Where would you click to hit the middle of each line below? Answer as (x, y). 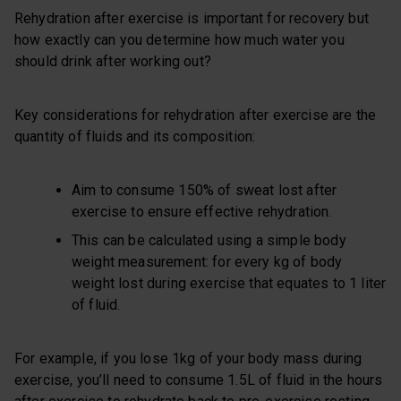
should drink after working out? (113, 62)
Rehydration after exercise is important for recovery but (192, 19)
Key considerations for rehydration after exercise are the (196, 115)
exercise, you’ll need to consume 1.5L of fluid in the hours (199, 380)
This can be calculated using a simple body (209, 241)
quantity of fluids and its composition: (135, 137)
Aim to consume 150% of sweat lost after (205, 191)
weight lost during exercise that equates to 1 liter (229, 284)
